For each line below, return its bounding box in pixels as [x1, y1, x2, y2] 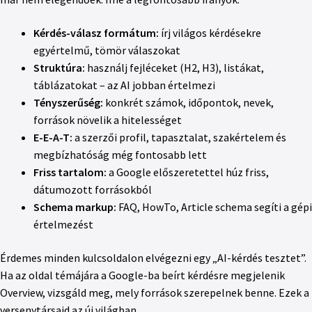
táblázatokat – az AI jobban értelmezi [33, 77, 215, 92]
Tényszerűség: [33, 95, 103, 109]
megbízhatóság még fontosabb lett [33, 147, 207, 162]
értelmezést [33, 217, 93, 231]
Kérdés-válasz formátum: [33, 25, 159, 40]
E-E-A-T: [33, 130, 72, 144]
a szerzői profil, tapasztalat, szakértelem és [72, 130, 286, 144]
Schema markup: [33, 199, 116, 214]
